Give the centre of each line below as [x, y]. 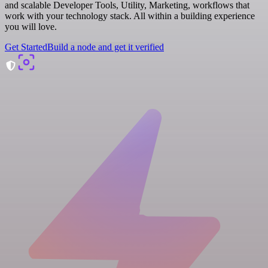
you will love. [31, 26]
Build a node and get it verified [106, 47]
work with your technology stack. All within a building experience [130, 16]
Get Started [26, 47]
